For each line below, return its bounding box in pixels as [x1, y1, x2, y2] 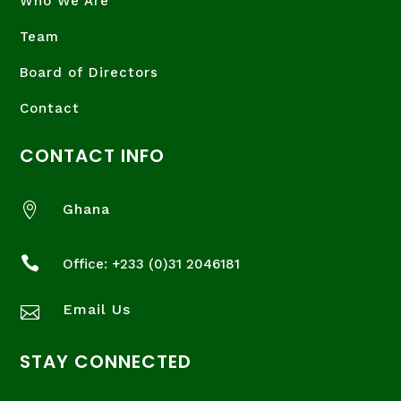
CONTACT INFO [20, 143, 166, 169]
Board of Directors [20, 64, 159, 81]
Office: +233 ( [62, 256, 154, 273]
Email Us [62, 301, 131, 319]
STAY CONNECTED [20, 349, 192, 375]
